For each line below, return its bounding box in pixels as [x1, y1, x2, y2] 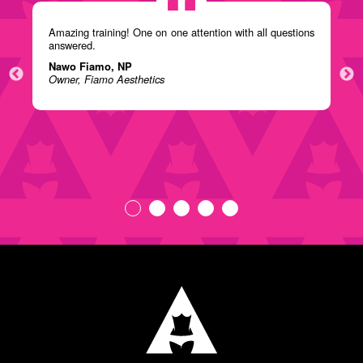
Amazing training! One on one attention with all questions [49, 24, 314, 40]
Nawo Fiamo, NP [49, 58, 132, 74]
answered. [49, 37, 96, 53]
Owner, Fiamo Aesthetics [49, 71, 164, 87]
